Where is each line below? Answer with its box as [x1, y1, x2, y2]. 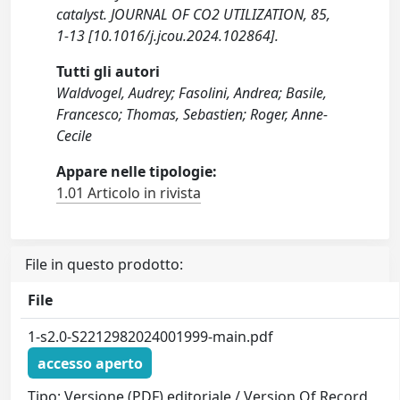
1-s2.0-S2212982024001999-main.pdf [28, 327, 274, 346]
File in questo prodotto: [25, 254, 183, 274]
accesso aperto [37, 353, 143, 373]
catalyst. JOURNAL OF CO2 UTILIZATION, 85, [56, 4, 331, 24]
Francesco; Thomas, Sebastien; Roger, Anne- [56, 104, 329, 124]
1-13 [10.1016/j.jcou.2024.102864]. [56, 26, 279, 46]
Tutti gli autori [56, 62, 161, 81]
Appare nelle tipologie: [56, 162, 218, 181]
